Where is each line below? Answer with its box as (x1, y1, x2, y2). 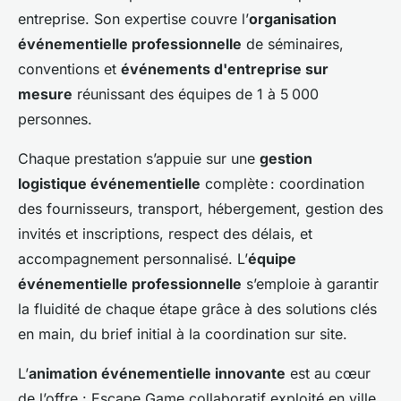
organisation (249, 10, 337, 28)
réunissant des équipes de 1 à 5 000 (73, 85, 319, 103)
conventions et (18, 60, 121, 78)
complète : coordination (200, 175, 364, 192)
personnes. (18, 110, 92, 128)
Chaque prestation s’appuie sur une (18, 149, 260, 167)
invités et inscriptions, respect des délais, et (18, 225, 312, 243)
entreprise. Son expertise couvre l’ (18, 10, 249, 28)
